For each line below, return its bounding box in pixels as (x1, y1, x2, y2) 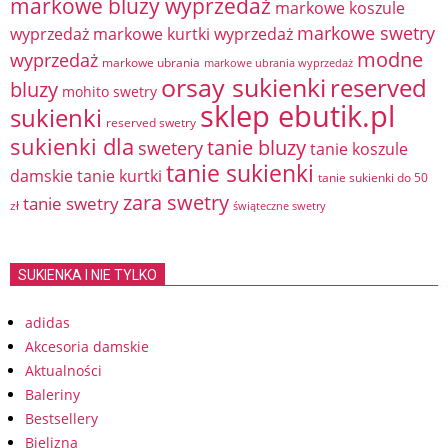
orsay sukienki (161, 70, 326, 104)
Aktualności (25, 361, 102, 380)
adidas (25, 313, 70, 332)
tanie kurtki (77, 165, 162, 187)
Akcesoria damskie (25, 337, 149, 356)
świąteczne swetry (233, 199, 326, 213)
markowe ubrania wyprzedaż (204, 55, 353, 70)
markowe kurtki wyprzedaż (93, 23, 293, 45)
